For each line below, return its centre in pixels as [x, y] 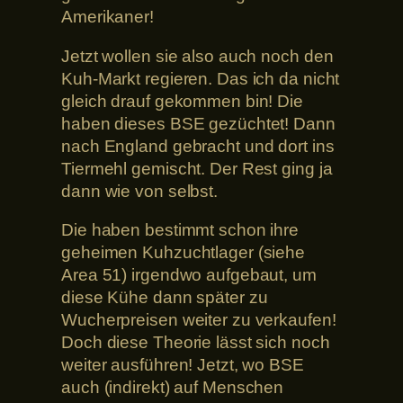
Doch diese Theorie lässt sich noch [196, 343]
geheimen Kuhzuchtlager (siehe [184, 253]
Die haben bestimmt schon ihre [180, 230]
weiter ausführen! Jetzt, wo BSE [183, 365]
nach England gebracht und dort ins [198, 146]
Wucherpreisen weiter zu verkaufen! [199, 320]
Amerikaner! [107, 17]
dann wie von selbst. [139, 191]
